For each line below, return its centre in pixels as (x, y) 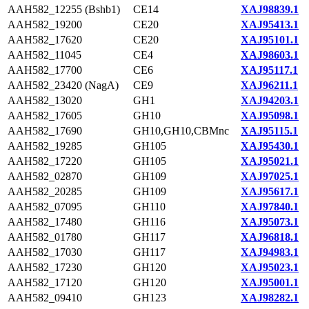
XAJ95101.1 (270, 40)
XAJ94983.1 (270, 252)
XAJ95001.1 (270, 282)
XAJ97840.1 (270, 207)
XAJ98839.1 (270, 9)
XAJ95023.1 (270, 267)
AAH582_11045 (44, 55)
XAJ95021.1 (270, 161)
